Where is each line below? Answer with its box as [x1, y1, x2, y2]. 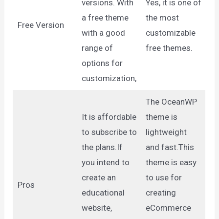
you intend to [81, 157, 130, 167]
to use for [145, 172, 182, 182]
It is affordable [81, 111, 136, 122]
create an [81, 172, 116, 182]
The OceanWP [145, 96, 197, 107]
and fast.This [145, 142, 194, 152]
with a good [81, 27, 125, 38]
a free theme [81, 12, 129, 22]
